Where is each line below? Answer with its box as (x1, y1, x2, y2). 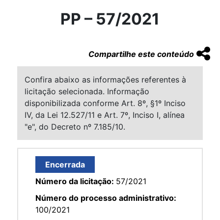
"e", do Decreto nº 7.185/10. (25, 121, 125, 132)
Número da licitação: (35, 176, 116, 186)
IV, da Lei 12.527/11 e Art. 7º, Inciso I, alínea (25, 110, 185, 120)
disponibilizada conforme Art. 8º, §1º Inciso (25, 98, 186, 108)
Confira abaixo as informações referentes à (25, 74, 186, 84)
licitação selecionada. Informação (25, 86, 149, 96)
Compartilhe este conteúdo (88, 49, 194, 59)
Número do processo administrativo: (35, 192, 176, 203)
